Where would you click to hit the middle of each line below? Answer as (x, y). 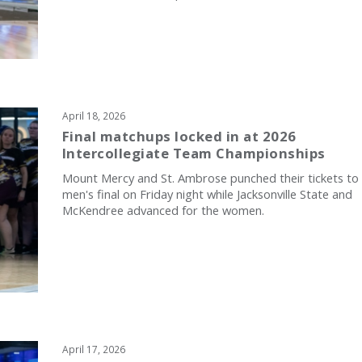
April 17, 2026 (93, 349)
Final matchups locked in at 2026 (179, 136)
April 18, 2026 (93, 115)
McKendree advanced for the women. (163, 210)
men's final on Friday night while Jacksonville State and (207, 194)
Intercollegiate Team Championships (194, 153)
